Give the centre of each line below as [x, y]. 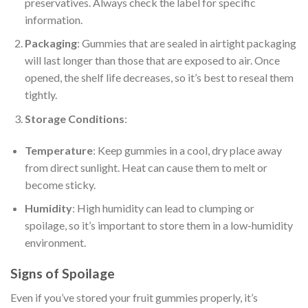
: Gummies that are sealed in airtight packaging [186, 43]
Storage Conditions [74, 119]
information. [53, 19]
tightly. [41, 95]
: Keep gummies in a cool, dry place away [187, 150]
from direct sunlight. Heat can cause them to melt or [146, 167]
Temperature [58, 150]
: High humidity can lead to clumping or [163, 208]
